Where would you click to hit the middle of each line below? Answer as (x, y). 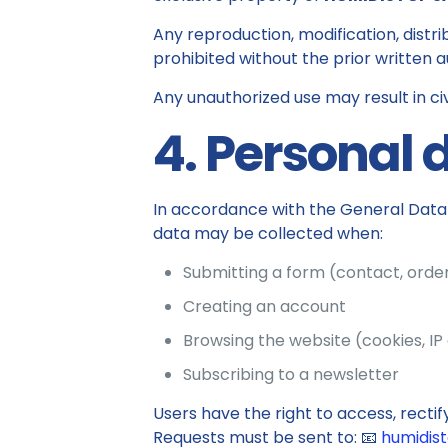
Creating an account (264, 306)
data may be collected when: (267, 233)
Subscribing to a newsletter (290, 374)
